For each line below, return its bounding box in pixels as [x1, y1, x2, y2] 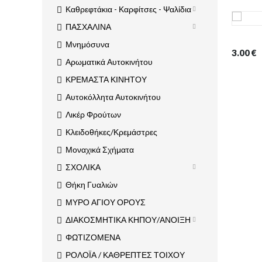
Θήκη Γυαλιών [65, 180, 118, 190]
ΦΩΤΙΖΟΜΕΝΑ [65, 232, 120, 243]
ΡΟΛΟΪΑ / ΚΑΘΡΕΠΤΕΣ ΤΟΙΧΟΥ [65, 250, 185, 260]
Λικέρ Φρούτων [65, 109, 121, 120]
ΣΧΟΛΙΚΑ [65, 162, 101, 173]
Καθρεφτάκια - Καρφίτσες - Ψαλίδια [65, 4, 191, 15]
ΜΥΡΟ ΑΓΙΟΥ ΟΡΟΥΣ [65, 197, 146, 208]
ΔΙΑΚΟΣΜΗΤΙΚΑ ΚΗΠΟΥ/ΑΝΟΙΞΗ [65, 215, 191, 225]
